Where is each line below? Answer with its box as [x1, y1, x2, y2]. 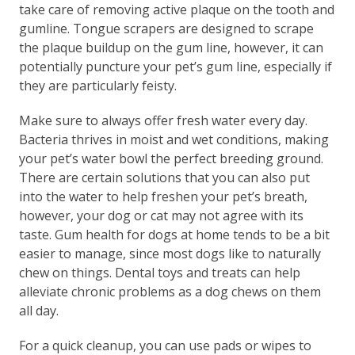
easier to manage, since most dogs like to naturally [18, 244, 321, 262]
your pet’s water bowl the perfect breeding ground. [18, 149, 323, 167]
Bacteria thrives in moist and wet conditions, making [18, 130, 329, 148]
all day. [18, 301, 59, 319]
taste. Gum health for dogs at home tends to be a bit [18, 225, 330, 243]
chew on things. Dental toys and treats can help [18, 263, 300, 281]
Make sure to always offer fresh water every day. [18, 111, 307, 129]
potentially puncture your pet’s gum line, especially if [18, 57, 332, 75]
